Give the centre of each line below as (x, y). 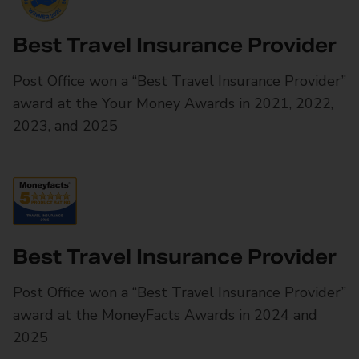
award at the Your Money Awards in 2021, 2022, (173, 103)
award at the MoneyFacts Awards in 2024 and (165, 315)
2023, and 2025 (65, 126)
